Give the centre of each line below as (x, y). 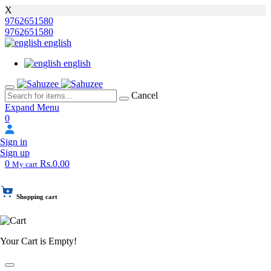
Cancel (145, 95)
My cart (25, 164)
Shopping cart (37, 196)
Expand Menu (32, 107)
